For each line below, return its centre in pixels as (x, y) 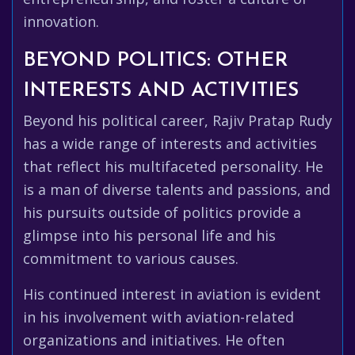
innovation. (61, 21)
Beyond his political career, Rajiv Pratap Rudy (177, 120)
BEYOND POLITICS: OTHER (155, 61)
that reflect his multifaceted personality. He (173, 166)
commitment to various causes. (131, 258)
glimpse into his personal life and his (149, 235)
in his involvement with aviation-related (158, 317)
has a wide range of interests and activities (170, 143)
